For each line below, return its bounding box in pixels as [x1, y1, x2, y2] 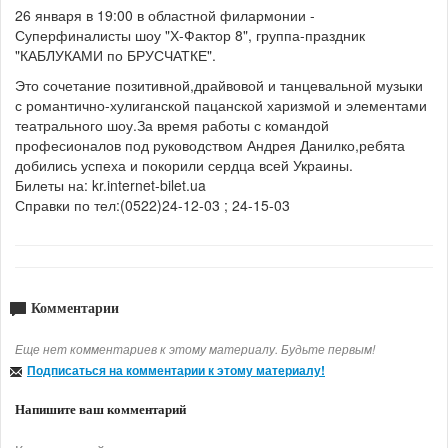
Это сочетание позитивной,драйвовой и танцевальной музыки [15, 75, 423, 96]
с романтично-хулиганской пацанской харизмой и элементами [15, 95, 427, 116]
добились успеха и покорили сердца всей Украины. [15, 155, 353, 176]
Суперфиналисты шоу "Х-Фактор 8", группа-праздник [15, 25, 365, 46]
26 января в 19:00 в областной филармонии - [15, 5, 315, 26]
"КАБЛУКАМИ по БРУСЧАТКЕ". [15, 45, 216, 66]
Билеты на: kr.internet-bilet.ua [15, 175, 206, 196]
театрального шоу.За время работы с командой [15, 115, 329, 136]
